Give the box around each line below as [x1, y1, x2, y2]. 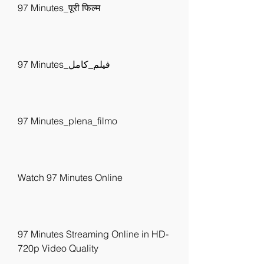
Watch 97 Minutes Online [18, 171, 123, 183]
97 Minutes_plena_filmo [18, 115, 117, 127]
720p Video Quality [18, 242, 98, 254]
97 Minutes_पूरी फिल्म [18, 2, 100, 14]
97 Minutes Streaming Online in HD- [18, 228, 169, 240]
